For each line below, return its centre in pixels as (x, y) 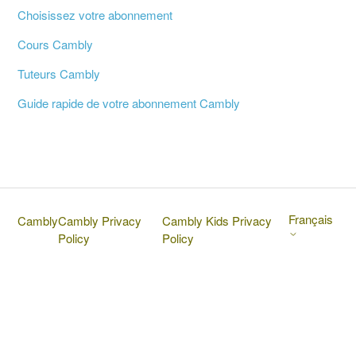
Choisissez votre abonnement (95, 14)
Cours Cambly (56, 44)
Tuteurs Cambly (59, 73)
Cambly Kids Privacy (217, 220)
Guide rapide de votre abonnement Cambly (129, 103)
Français (310, 219)
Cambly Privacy (100, 220)
